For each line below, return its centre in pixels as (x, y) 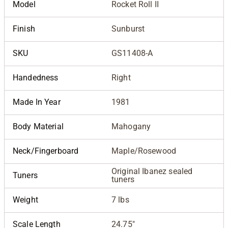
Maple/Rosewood (144, 151)
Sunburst (128, 28)
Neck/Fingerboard (46, 151)
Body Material (38, 126)
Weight (25, 199)
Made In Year (37, 102)
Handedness (36, 77)
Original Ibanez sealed (152, 171)
